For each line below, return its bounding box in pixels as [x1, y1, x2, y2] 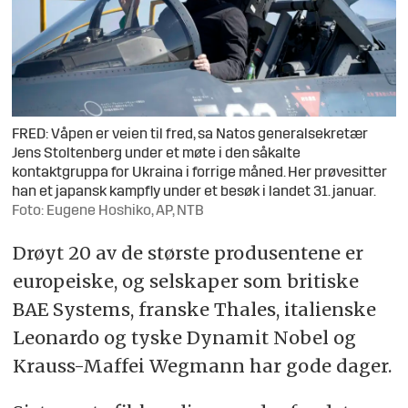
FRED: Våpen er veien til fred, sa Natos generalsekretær [12, 127, 369, 143]
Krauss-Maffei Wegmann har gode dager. [12, 354, 392, 378]
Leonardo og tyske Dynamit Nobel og [12, 326, 356, 350]
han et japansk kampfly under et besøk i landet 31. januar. [12, 185, 377, 200]
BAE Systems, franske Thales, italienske [12, 298, 376, 321]
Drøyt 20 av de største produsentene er [12, 241, 363, 265]
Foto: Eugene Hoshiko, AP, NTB [12, 204, 205, 219]
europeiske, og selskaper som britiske [12, 270, 359, 293]
